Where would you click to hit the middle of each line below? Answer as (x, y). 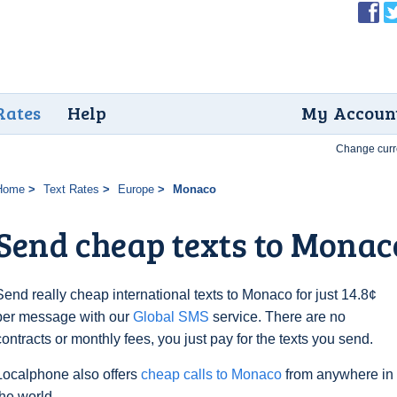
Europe (136, 189)
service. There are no (277, 317)
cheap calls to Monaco (211, 374)
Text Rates (71, 189)
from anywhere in (338, 374)
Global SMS (171, 317)
